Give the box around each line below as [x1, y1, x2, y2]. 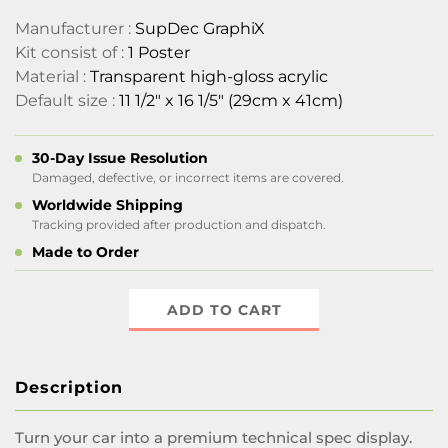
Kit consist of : [15, 43, 128, 62]
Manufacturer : [15, 19, 135, 38]
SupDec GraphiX [135, 19, 265, 38]
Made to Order [32, 243, 139, 261]
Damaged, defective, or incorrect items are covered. [32, 170, 344, 185]
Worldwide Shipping [32, 196, 183, 214]
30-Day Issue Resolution [32, 149, 208, 167]
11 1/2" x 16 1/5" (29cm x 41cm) [119, 91, 343, 110]
